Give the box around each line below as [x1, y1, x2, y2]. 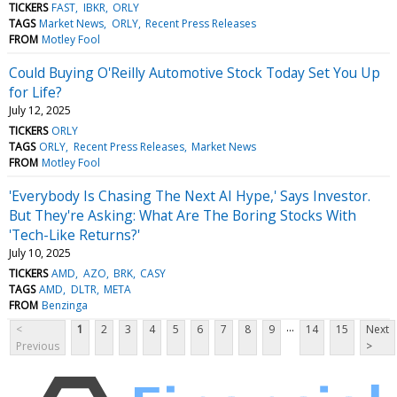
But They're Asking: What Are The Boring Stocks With [9, 205, 356, 225]
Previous [16, 338, 59, 354]
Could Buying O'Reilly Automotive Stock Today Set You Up [9, 62, 380, 82]
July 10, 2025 [9, 245, 71, 261]
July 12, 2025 [9, 102, 71, 118]
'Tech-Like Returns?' [9, 224, 140, 245]
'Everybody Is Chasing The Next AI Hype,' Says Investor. [9, 185, 370, 206]
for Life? [9, 82, 62, 102]
